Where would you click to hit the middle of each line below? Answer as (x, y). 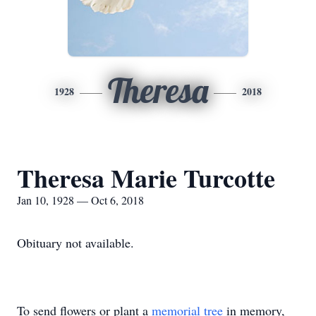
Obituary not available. (75, 243)
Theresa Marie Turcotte (146, 178)
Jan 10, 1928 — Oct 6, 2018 (80, 200)
